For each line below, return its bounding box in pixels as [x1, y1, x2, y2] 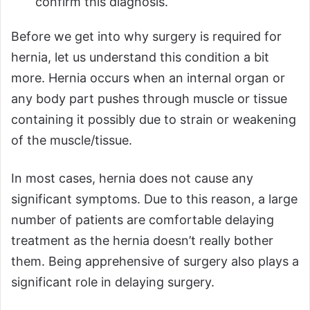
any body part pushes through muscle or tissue [11, 91, 287, 106]
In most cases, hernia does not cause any [11, 170, 253, 185]
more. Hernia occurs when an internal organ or [11, 70, 285, 85]
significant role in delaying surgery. [11, 274, 221, 289]
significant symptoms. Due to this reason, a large [11, 191, 298, 206]
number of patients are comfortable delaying [11, 212, 274, 227]
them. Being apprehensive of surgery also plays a [11, 253, 299, 268]
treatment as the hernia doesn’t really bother [11, 232, 273, 248]
